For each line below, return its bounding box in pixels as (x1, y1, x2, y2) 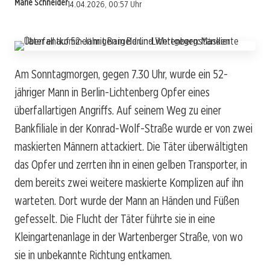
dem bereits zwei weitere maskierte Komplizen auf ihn (14, 175, 243, 190)
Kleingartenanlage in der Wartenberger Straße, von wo (14, 229, 243, 244)
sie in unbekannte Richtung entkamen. (14, 247, 172, 262)
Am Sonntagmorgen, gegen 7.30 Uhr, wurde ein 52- (14, 66, 228, 81)
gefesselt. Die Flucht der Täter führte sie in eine (14, 211, 215, 226)
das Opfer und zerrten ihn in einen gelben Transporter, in (14, 157, 247, 172)
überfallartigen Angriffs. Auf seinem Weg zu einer (14, 102, 221, 118)
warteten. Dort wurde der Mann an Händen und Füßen (14, 193, 239, 208)
